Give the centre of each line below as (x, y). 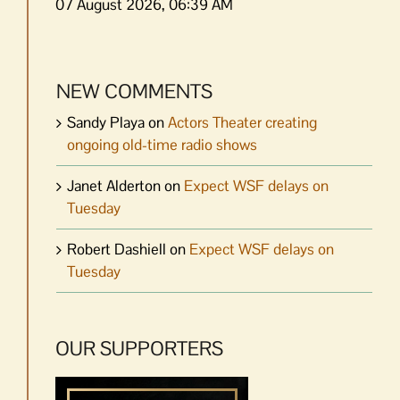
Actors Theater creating (242, 122)
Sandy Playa (106, 122)
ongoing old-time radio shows (162, 144)
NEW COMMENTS (134, 92)
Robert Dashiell (117, 249)
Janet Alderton (114, 185)
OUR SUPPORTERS (139, 348)
